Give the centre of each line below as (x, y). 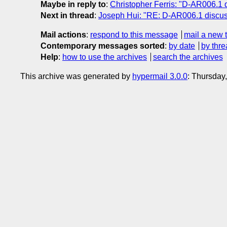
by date (182, 46)
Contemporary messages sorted (103, 46)
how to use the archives (105, 57)
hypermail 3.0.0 (160, 76)
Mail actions (63, 34)
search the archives (188, 57)
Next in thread (67, 15)
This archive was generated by (76, 76)
